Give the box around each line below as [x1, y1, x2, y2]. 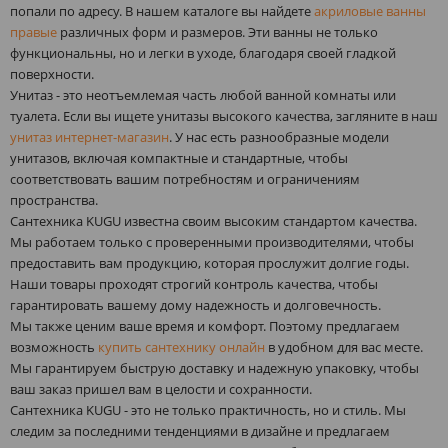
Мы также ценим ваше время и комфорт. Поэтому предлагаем [10, 316, 400, 335]
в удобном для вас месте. [265, 337, 423, 356]
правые [10, 22, 57, 41]
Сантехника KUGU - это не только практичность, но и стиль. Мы [10, 400, 406, 419]
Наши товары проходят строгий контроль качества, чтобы [10, 274, 378, 293]
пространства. [10, 190, 98, 209]
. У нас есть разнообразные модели [169, 127, 389, 146]
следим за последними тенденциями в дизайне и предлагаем [10, 421, 390, 440]
